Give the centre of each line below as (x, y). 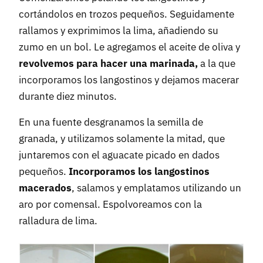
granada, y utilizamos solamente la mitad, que (122, 139)
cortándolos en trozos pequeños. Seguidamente (127, 14)
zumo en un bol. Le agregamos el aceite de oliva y (129, 47)
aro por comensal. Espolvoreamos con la (110, 205)
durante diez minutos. (68, 97)
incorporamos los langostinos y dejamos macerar (129, 80)
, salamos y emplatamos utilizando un (156, 188)
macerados (45, 188)
